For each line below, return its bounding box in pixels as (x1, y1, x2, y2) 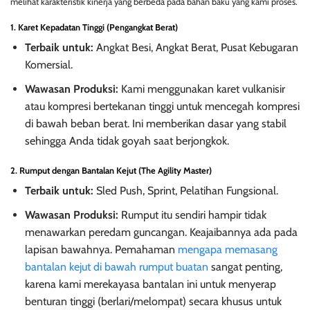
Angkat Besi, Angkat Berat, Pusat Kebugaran (93, 41, 298, 55)
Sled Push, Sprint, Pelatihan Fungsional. (93, 184, 278, 198)
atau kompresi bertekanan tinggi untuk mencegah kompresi (24, 100, 300, 113)
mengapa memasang (177, 242, 277, 256)
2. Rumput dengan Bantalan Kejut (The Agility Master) (10, 165, 212, 176)
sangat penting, (208, 259, 282, 273)
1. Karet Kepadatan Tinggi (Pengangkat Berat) (10, 22, 178, 33)
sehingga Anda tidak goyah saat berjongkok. (24, 134, 229, 148)
